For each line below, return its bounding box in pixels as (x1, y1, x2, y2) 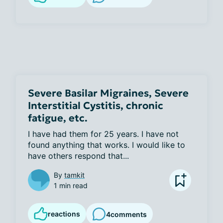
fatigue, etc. (28, 111, 88, 124)
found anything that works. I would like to (28, 140, 185, 150)
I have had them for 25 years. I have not (28, 129, 179, 139)
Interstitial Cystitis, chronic (28, 99, 163, 112)
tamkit (64, 171, 85, 179)
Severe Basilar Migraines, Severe (28, 87, 189, 100)
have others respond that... (28, 151, 129, 161)
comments (111, 210, 147, 219)
